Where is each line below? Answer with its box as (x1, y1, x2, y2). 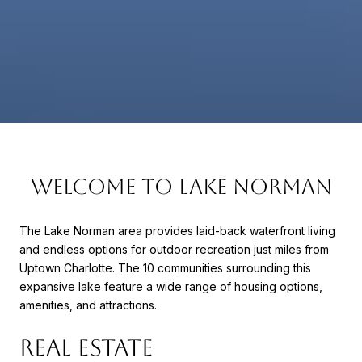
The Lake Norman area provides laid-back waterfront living (19, 223, 335, 238)
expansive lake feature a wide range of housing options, (19, 279, 322, 293)
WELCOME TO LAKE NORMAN (30, 175, 332, 199)
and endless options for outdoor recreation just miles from (19, 242, 329, 256)
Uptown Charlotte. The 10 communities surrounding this (19, 260, 311, 275)
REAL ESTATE (19, 334, 154, 360)
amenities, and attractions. (19, 297, 157, 312)
